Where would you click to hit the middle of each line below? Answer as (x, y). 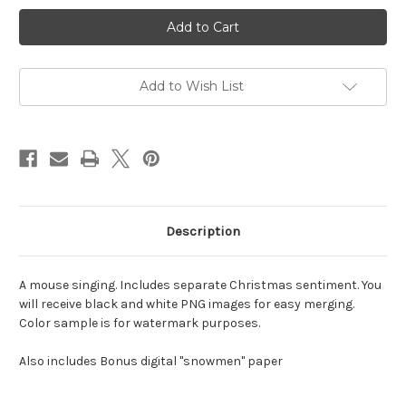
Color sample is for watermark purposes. (140, 324)
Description (203, 232)
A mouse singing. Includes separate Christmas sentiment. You (200, 285)
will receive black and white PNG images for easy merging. (187, 304)
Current (42, 18)
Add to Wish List (191, 87)
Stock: (38, 35)
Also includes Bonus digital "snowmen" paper (151, 362)
